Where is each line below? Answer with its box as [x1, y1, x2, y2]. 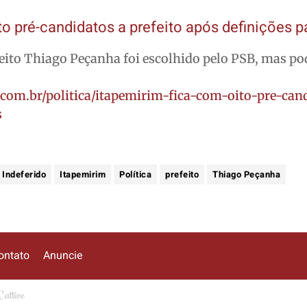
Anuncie [43, 247, 83, 265]
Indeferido [2, 167, 47, 181]
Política [119, 167, 152, 181]
